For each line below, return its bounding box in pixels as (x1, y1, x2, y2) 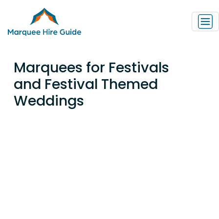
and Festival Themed (14, 74, 158, 94)
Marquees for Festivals (14, 57, 169, 77)
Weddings (14, 90, 84, 110)
